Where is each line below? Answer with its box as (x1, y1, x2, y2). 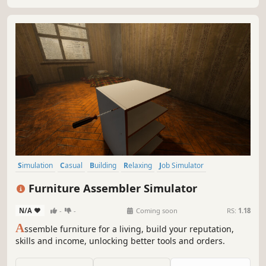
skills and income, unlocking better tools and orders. (15, 235, 225, 246)
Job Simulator (161, 160, 204, 171)
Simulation (22, 160, 53, 171)
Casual (65, 160, 83, 171)
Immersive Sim (61, 176, 108, 187)
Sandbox (119, 176, 144, 187)
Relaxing (128, 160, 152, 171)
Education (22, 176, 50, 187)
